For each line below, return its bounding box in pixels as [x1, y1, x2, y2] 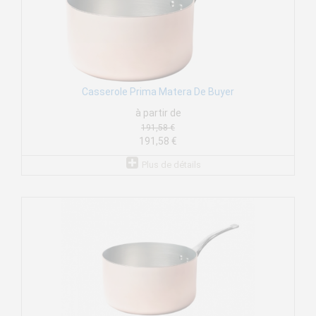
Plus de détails [141, 159, 201, 171]
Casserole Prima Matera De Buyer [82, 86, 234, 98]
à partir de [135, 107, 181, 119]
